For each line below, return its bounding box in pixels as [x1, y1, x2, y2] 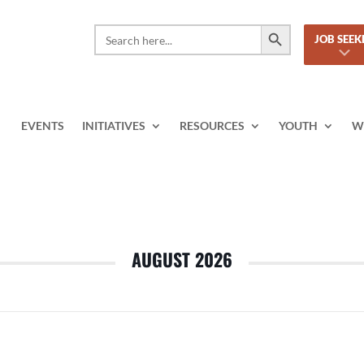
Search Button [260, 18, 292, 32]
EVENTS [20, 119, 64, 133]
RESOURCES [179, 119, 245, 133]
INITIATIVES [81, 119, 145, 133]
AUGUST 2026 [132, 246, 232, 273]
